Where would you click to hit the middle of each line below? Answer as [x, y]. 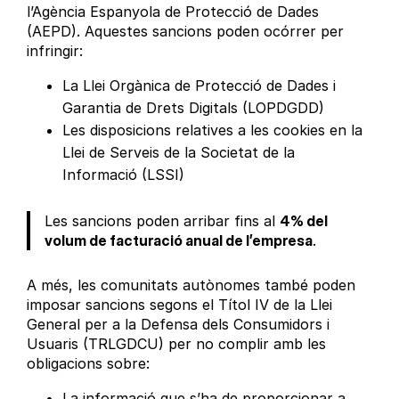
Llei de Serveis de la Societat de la [179, 152]
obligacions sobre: [89, 363]
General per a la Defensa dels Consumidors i [179, 324]
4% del [304, 220]
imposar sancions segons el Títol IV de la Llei [180, 304]
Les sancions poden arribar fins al [163, 220]
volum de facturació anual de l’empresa [179, 240]
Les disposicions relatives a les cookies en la [213, 130]
